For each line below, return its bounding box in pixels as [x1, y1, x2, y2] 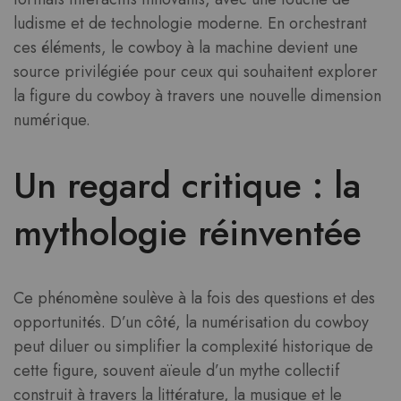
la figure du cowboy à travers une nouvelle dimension [13, 83, 381, 107]
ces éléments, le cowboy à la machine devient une [13, 35, 358, 59]
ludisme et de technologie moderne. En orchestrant [13, 11, 367, 35]
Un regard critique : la [13, 158, 361, 211]
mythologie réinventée [13, 206, 362, 259]
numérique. [13, 107, 90, 132]
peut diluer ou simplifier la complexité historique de [13, 335, 373, 359]
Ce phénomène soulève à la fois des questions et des [13, 286, 375, 311]
